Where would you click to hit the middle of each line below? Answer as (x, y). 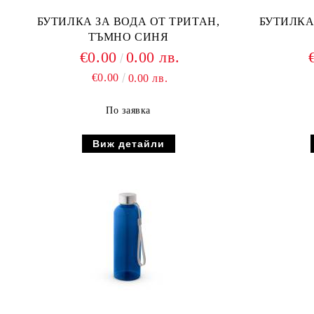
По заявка (128, 110)
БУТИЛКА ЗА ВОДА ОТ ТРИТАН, (128, 21)
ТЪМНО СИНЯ (128, 37)
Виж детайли (128, 144)
